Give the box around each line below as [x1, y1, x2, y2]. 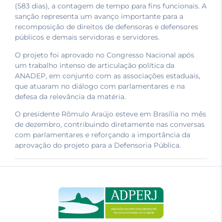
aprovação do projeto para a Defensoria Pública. [15, 140, 181, 150]
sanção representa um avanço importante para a [15, 12, 183, 21]
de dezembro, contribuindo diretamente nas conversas [15, 119, 205, 129]
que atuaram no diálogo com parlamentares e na [15, 81, 185, 91]
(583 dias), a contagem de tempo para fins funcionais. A [15, 1, 207, 11]
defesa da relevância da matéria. [15, 92, 126, 101]
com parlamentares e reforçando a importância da [15, 130, 190, 139]
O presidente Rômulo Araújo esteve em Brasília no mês [15, 109, 206, 118]
